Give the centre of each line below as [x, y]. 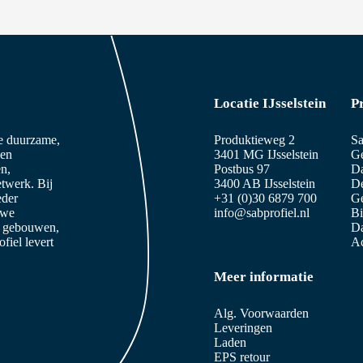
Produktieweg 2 [254, 139]
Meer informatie [264, 276]
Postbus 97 [242, 169]
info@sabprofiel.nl [262, 212]
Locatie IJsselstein [270, 104]
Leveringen [243, 327]
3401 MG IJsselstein [266, 154]
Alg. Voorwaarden [261, 313]
